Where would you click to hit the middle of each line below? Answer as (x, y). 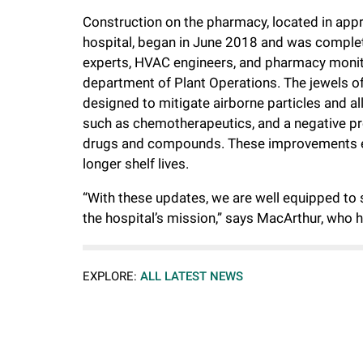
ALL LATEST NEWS (192, 277)
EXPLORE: (110, 277)
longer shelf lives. (136, 164)
